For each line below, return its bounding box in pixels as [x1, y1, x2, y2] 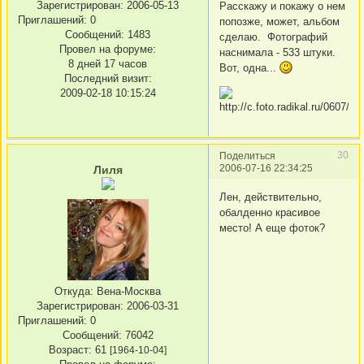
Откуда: [54, 284, 93, 297]
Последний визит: [63, 72, 152, 85]
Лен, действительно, [219, 190, 322, 203]
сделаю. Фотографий [219, 30, 327, 43]
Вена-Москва [93, 284, 161, 297]
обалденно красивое [219, 206, 320, 219]
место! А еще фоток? [219, 221, 325, 234]
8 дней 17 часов [68, 58, 147, 71]
